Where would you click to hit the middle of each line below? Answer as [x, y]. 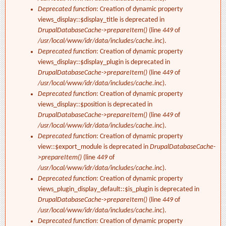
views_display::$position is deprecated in [95, 105]
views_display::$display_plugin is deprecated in [104, 63]
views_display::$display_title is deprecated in [101, 20]
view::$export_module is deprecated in [94, 147]
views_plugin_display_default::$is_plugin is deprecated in [119, 190]
